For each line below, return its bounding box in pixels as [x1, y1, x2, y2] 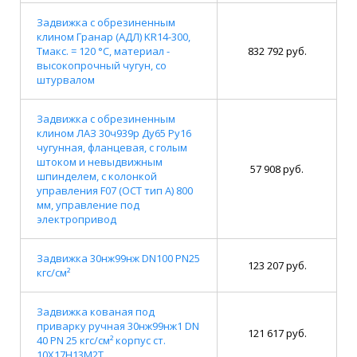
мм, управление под [37, 197, 139, 212]
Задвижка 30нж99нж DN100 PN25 [37, 250, 200, 265]
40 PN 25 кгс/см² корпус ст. [37, 332, 166, 347]
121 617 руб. [247, 325, 307, 340]
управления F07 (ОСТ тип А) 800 [37, 182, 193, 198]
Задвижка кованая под [37, 304, 155, 319]
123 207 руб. [247, 257, 307, 273]
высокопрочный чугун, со [37, 57, 167, 73]
